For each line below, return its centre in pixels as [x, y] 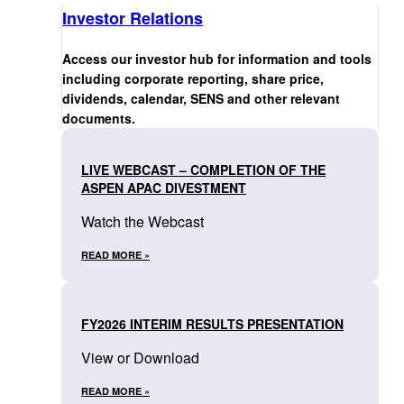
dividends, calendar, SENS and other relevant [201, 98]
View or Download [140, 357]
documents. [99, 118]
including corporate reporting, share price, [193, 78]
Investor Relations [133, 18]
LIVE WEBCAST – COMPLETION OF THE [203, 169]
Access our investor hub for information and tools [217, 58]
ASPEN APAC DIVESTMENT [164, 187]
